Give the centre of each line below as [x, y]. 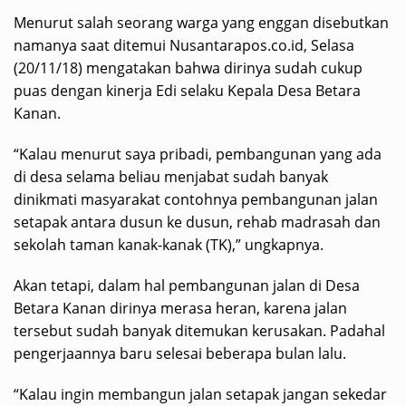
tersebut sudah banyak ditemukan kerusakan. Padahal [199, 331]
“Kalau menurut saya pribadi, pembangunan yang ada [198, 154]
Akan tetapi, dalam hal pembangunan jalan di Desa [187, 285]
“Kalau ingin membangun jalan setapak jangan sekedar [200, 394]
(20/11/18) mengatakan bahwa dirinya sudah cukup [188, 68]
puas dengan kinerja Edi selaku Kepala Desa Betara [187, 91]
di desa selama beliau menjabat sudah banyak [171, 177]
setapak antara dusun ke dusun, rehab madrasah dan [197, 222]
